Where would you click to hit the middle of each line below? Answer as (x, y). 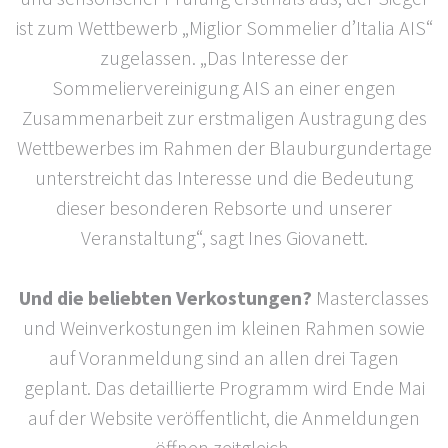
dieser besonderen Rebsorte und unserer (224, 207)
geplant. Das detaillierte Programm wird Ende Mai (224, 387)
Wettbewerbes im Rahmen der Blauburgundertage (224, 147)
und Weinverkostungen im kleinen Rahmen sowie (224, 327)
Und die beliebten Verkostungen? (165, 297)
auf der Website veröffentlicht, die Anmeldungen (224, 417)
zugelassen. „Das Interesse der (224, 57)
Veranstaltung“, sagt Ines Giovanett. (224, 237)
